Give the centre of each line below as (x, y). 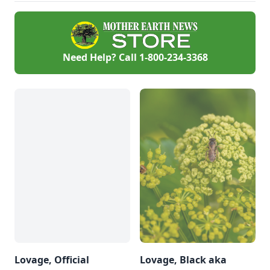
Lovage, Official (52, 260)
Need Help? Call (101, 57)
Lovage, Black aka (183, 260)
